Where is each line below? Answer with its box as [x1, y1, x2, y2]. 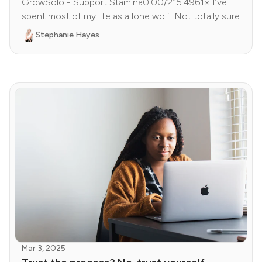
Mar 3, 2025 [22, 243, 65, 254]
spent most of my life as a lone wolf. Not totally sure [22, 10, 240, 22]
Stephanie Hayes [36, 29, 99, 40]
